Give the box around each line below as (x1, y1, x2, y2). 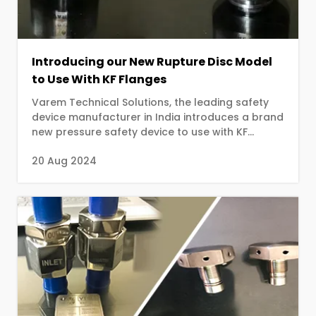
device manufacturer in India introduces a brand (32, 109, 284, 124)
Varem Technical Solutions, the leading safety (32, 95, 269, 109)
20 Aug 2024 (32, 153, 97, 168)
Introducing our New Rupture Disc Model (32, 53, 272, 70)
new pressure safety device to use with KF (32, 124, 248, 139)
